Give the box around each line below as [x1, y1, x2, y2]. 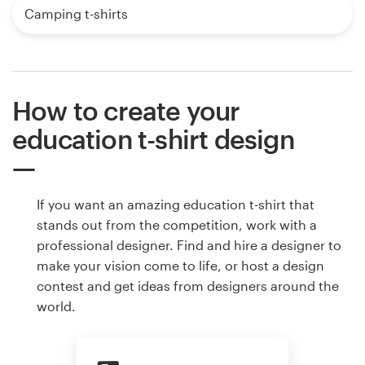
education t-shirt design [12, 124, 294, 155]
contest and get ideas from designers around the [37, 278, 339, 294]
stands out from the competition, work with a [37, 217, 317, 233]
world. [37, 298, 76, 314]
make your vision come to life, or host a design [37, 257, 324, 274]
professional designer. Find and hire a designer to [37, 237, 341, 253]
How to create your [12, 95, 240, 126]
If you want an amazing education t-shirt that [37, 196, 314, 213]
